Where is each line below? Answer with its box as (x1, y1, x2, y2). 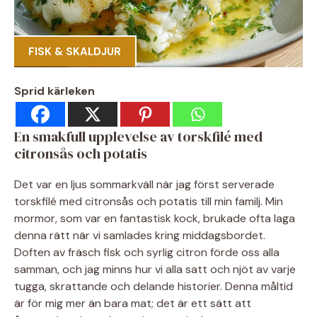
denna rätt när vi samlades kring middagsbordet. (14, 227, 265, 243)
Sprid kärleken (14, 83, 95, 98)
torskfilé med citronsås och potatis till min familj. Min (14, 193, 283, 209)
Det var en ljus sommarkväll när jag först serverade (14, 176, 275, 192)
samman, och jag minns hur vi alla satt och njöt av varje (14, 261, 296, 277)
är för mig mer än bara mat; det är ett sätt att (14, 295, 251, 311)
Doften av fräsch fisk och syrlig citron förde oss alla (14, 244, 279, 260)
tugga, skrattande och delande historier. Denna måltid (14, 278, 293, 294)
